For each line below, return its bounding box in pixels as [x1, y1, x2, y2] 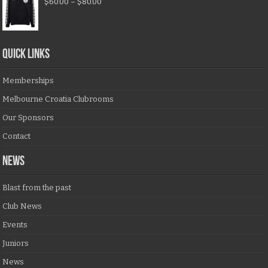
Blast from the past [2, 183, 72, 193]
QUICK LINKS [2, 48, 50, 62]
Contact [2, 132, 31, 141]
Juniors [2, 239, 29, 248]
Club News [2, 202, 42, 211]
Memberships [2, 76, 54, 86]
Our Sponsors [2, 113, 54, 123]
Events [2, 220, 28, 230]
